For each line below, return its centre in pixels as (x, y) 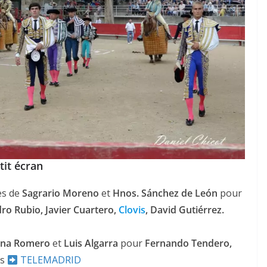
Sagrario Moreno (60, 193)
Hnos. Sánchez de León (165, 193)
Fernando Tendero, (188, 243)
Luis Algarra (91, 243)
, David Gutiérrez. (185, 210)
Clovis (132, 210)
